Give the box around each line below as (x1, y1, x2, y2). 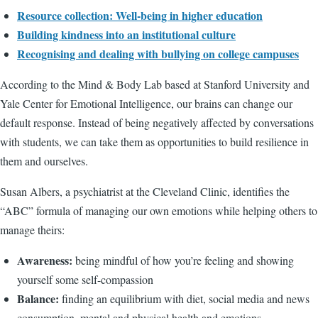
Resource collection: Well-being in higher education (17, 7, 263, 24)
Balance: (17, 290, 59, 307)
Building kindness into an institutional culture (17, 26, 236, 43)
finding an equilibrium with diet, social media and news (59, 291, 309, 307)
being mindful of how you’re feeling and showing (72, 253, 294, 268)
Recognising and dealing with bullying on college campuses (17, 45, 299, 62)
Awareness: (17, 252, 72, 269)
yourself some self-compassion (17, 272, 153, 287)
